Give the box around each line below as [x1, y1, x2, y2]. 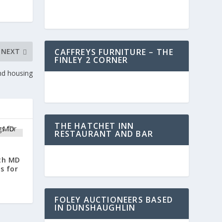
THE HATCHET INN [55, 120, 134, 131]
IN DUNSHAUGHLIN [55, 202, 136, 213]
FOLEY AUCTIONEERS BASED [55, 194, 173, 205]
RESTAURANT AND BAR [55, 128, 153, 139]
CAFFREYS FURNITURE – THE [55, 47, 174, 57]
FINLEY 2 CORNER [55, 55, 128, 65]
